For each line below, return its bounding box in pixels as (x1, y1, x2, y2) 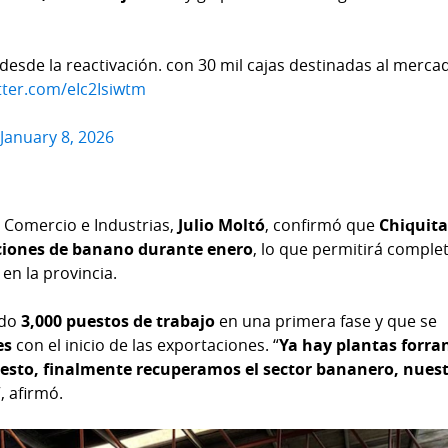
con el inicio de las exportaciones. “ (12, 333, 280, 356)
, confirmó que (265, 213, 380, 236)
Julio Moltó (178, 213, 266, 236)
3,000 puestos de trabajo (21, 309, 216, 332)
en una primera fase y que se (215, 309, 438, 332)
